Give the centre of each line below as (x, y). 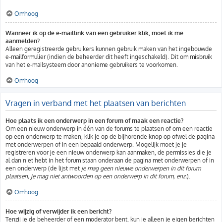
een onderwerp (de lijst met (43, 168)
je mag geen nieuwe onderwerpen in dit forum (141, 168)
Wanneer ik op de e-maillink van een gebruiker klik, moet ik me (94, 33)
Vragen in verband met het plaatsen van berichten (96, 103)
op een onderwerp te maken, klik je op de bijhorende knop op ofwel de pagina (110, 137)
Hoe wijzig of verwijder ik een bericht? (58, 211)
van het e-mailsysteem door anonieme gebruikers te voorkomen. (92, 65)
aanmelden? (23, 41)
